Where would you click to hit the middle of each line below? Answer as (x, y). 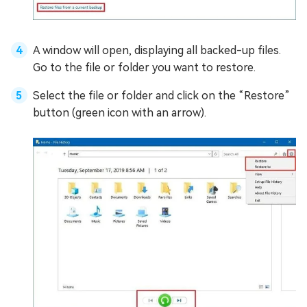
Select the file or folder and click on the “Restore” (161, 96)
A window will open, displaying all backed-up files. (157, 51)
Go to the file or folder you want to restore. (144, 68)
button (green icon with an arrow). (120, 113)
